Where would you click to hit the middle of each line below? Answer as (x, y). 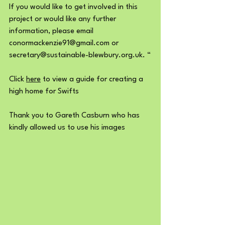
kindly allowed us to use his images (67, 128)
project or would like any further (64, 19)
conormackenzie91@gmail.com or (65, 43)
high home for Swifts (44, 91)
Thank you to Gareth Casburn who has (75, 116)
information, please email (52, 31)
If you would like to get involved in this (74, 7)
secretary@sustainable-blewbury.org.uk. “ (80, 55)
